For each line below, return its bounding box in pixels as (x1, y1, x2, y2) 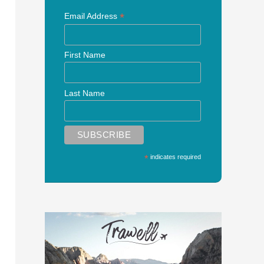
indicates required (148, 153, 202, 160)
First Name (64, 50, 105, 60)
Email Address (64, 11, 120, 21)
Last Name (64, 88, 105, 98)
